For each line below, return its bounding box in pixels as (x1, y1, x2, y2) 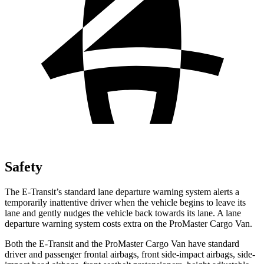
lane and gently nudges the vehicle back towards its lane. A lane (5, 207, 241, 218)
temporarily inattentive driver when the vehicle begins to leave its (5, 197, 246, 207)
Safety (5, 159, 42, 174)
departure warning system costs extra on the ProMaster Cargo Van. (5, 218, 252, 229)
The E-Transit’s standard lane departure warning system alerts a (5, 186, 239, 197)
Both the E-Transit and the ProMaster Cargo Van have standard (5, 238, 239, 249)
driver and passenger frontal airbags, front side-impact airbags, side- (5, 249, 255, 259)
